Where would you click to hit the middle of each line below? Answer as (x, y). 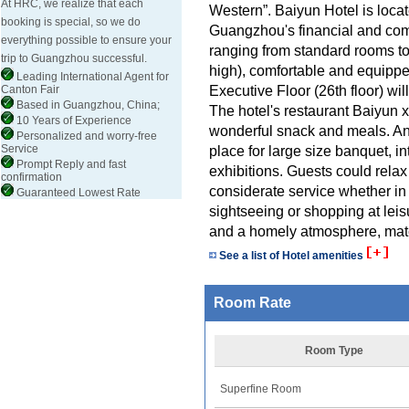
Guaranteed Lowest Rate (77, 193)
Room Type (334, 351)
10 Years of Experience (73, 121)
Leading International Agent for (91, 77)
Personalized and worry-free (85, 136)
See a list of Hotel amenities (291, 256)
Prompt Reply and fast (70, 164)
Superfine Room (261, 389)
